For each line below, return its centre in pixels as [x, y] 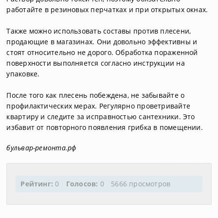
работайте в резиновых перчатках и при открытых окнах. [107, 9]
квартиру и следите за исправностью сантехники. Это [101, 117]
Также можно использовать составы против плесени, [99, 31]
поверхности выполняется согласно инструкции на [96, 63]
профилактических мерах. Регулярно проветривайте [99, 106]
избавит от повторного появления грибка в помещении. [105, 127]
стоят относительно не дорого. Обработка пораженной [102, 52]
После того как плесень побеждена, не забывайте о [96, 95]
